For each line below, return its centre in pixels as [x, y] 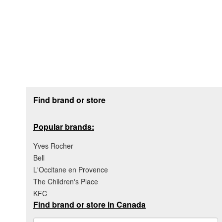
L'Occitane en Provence [71, 169]
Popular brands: [64, 126]
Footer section [54, 91]
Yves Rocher [53, 145]
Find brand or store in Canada [89, 204]
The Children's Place [66, 181]
